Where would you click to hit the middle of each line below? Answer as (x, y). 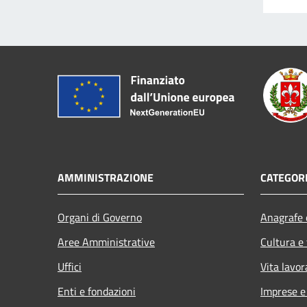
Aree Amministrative (106, 242)
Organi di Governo (100, 218)
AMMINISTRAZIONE (106, 178)
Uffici (70, 267)
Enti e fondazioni (97, 292)
